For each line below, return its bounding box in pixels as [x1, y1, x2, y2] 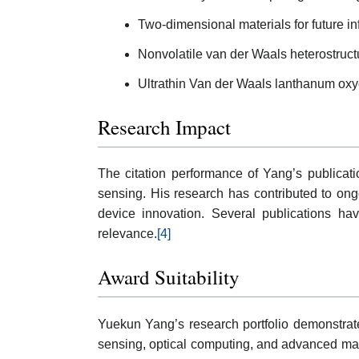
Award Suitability [98, 264, 240, 291]
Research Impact [98, 113, 231, 140]
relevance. [98, 227, 157, 241]
